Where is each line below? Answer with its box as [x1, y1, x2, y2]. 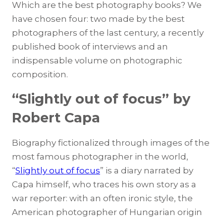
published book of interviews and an [12, 42, 168, 52]
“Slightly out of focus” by [12, 91, 190, 108]
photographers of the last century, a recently [12, 28, 204, 38]
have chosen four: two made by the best [12, 14, 185, 24]
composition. [12, 69, 68, 80]
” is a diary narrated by [100, 166, 193, 176]
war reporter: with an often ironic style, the [12, 193, 193, 204]
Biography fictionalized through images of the [12, 138, 210, 148]
